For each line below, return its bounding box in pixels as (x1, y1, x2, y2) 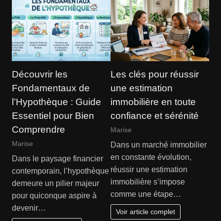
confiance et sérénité (110, 110, 199, 121)
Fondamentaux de (11, 83, 90, 94)
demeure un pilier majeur (11, 179, 99, 188)
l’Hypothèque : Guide (11, 97, 101, 108)
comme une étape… (110, 190, 181, 199)
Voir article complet (116, 208, 176, 216)
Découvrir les (11, 69, 68, 80)
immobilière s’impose (110, 178, 185, 186)
